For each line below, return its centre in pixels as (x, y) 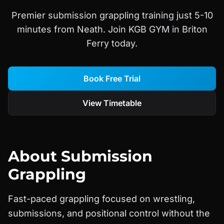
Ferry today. (112, 43)
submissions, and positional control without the (109, 213)
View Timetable (112, 103)
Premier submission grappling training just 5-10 (112, 15)
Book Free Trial (112, 78)
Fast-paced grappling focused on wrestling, (101, 199)
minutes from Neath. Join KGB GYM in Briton (112, 29)
